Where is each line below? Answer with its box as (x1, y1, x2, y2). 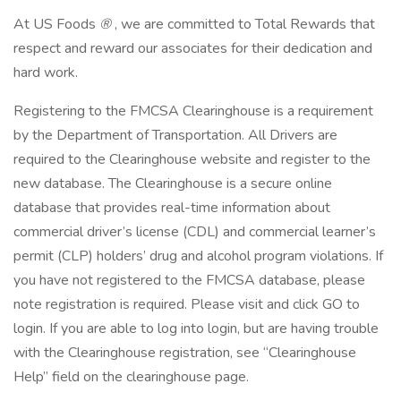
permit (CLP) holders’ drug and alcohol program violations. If (13, 246, 383, 266)
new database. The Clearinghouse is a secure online (13, 174, 332, 193)
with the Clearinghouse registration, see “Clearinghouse (13, 343, 356, 363)
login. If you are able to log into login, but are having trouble (13, 319, 379, 338)
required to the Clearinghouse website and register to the (13, 149, 371, 169)
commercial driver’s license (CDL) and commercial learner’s (13, 222, 376, 242)
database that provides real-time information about (13, 198, 330, 218)
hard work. (13, 63, 78, 82)
